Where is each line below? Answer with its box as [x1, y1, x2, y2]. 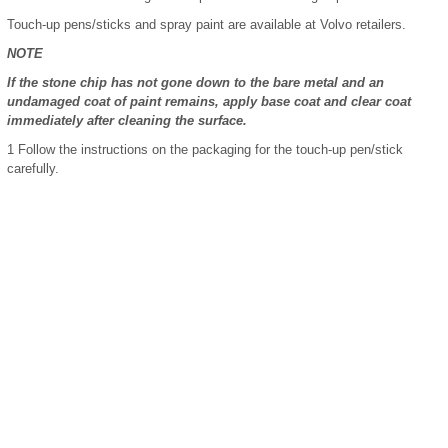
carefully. [7, 161, 59, 176]
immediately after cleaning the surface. [7, 113, 247, 128]
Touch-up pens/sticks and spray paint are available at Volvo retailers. [7, 17, 406, 32]
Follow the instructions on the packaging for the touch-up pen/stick [14, 142, 403, 157]
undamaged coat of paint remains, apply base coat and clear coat [7, 94, 411, 109]
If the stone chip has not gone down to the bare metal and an [7, 75, 384, 90]
